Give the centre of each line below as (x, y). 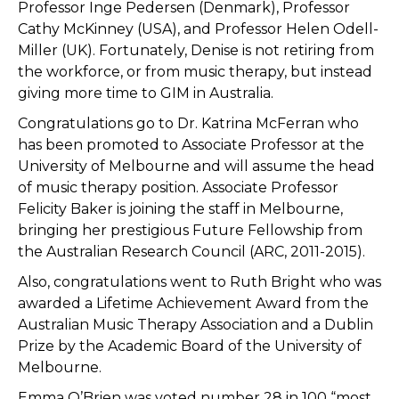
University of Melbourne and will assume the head (196, 166)
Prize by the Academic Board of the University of (190, 346)
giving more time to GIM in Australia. (146, 93)
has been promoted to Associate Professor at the (191, 145)
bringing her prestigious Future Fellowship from (190, 230)
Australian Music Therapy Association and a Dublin (195, 325)
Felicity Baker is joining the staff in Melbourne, (180, 209)
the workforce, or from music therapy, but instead (195, 72)
